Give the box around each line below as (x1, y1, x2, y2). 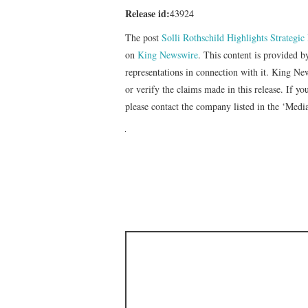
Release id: (125, 5, 170, 21)
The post (125, 30, 162, 44)
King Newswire (137, 47, 198, 61)
